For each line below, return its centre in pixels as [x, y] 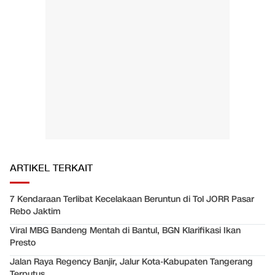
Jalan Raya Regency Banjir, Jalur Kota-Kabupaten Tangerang [131, 261]
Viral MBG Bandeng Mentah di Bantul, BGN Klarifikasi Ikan [125, 230]
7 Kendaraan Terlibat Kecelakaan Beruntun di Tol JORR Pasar [132, 199]
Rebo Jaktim [35, 211]
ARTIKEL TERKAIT [51, 168]
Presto [23, 242]
